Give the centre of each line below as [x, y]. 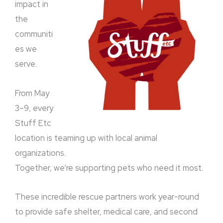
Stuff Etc [33, 123]
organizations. [40, 153]
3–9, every [34, 108]
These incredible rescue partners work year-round [107, 197]
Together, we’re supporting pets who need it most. [109, 167]
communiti [34, 34]
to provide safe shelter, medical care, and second [106, 212]
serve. [26, 63]
